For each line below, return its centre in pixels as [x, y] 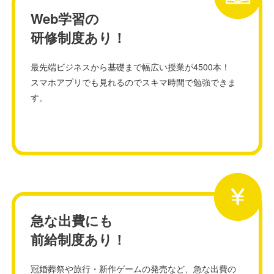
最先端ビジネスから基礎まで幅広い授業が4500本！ [131, 67]
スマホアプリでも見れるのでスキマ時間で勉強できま [134, 82]
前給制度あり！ [79, 239]
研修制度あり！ [79, 37]
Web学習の [65, 18]
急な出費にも [72, 220]
